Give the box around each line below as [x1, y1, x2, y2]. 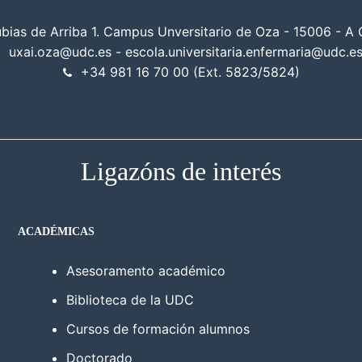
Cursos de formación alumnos [66, 320, 250, 337]
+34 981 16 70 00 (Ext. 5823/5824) [80, 63, 300, 80]
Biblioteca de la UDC [66, 291, 195, 308]
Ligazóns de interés [81, 156, 281, 186]
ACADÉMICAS [18, 225, 95, 238]
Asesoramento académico [66, 262, 226, 279]
